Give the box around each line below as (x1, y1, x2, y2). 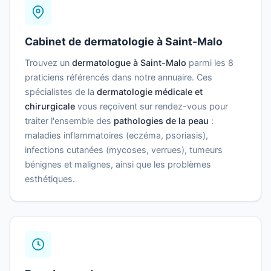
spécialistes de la (25, 86, 97, 97)
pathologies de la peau (114, 115, 209, 126)
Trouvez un (25, 57, 72, 68)
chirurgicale (25, 100, 75, 111)
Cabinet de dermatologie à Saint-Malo (25, 34, 223, 48)
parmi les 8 (186, 57, 233, 68)
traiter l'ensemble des (25, 115, 114, 126)
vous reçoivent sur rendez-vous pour (75, 100, 228, 111)
